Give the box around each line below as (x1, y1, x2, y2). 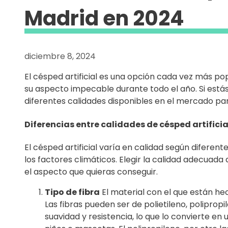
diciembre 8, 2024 (24, 50, 96, 63)
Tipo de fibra (45, 186, 100, 198)
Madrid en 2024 (24, 4, 184, 33)
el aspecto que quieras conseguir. (24, 165, 158, 178)
